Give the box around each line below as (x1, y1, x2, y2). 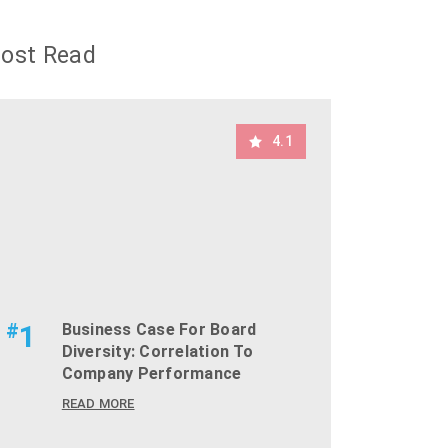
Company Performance (61, 364, 242, 383)
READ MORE (61, 396, 135, 411)
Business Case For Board (61, 320, 257, 339)
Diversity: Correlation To (61, 342, 253, 361)
